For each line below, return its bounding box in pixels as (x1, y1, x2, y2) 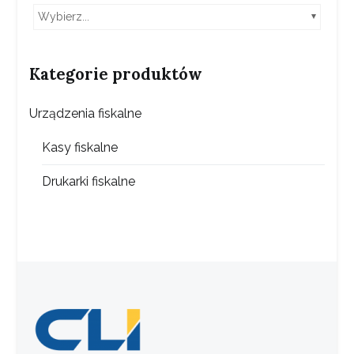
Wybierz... (38, 9, 90, 23)
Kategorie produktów (29, 63, 203, 85)
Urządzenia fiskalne (29, 106, 142, 122)
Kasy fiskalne (42, 139, 119, 155)
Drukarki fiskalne (42, 173, 136, 189)
